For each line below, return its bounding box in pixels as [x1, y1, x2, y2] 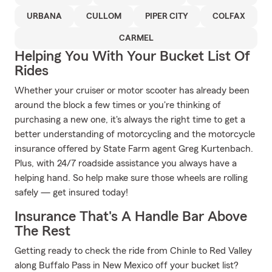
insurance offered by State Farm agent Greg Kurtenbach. [15, 144, 253, 154]
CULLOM [86, 12, 121, 21]
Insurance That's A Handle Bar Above [15, 209, 247, 224]
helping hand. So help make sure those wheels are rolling [15, 173, 248, 183]
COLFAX [212, 12, 246, 21]
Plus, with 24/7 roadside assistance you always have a [15, 158, 237, 168]
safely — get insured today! [15, 188, 128, 197]
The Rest [15, 224, 70, 239]
